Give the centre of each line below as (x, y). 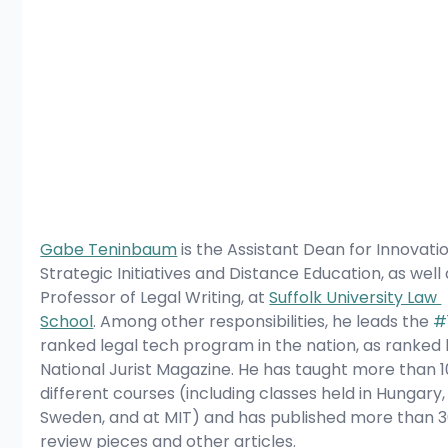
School (67, 322)
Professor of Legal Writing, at (155, 298)
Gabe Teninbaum (109, 250)
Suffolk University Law (355, 298)
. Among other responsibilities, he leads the (263, 322)
